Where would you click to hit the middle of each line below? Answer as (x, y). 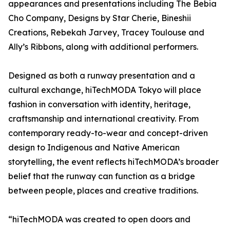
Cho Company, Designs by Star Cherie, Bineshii (100, 18)
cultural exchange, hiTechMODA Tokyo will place (105, 90)
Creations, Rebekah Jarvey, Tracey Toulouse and (106, 33)
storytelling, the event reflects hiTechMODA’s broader (113, 162)
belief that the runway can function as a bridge (102, 176)
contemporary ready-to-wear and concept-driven (108, 133)
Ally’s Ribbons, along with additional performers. (103, 47)
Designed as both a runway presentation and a (102, 76)
